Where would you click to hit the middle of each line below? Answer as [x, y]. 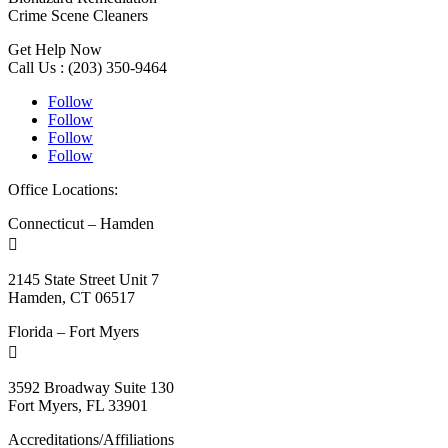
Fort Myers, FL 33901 [78, 405]
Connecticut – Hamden [81, 223]
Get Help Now [55, 49]
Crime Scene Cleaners [78, 15]
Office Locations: [63, 189]
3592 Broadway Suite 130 [91, 387]
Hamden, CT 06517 [71, 297]
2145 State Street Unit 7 [83, 279]
